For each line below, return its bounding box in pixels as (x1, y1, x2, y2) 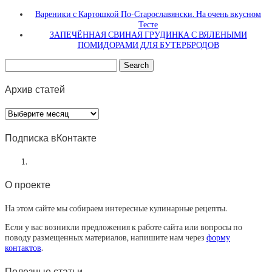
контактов (5, 243, 41, 254)
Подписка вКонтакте (5, 132, 97, 143)
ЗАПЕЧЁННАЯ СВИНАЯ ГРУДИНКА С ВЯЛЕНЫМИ (49, 29, 247, 40)
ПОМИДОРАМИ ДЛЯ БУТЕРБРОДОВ (77, 39, 219, 50)
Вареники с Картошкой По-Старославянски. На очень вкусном (35, 8, 261, 19)
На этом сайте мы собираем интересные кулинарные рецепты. (5, 203, 227, 214)
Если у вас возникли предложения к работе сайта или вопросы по (5, 222, 242, 233)
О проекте (5, 180, 50, 191)
